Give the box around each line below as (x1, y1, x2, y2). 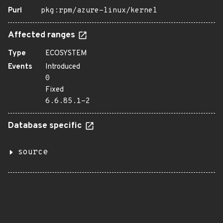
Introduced (45, 62, 80, 72)
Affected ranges (8, 30, 77, 41)
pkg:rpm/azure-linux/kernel (41, 6, 157, 15)
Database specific (8, 120, 84, 131)
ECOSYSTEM (45, 49, 87, 58)
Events (8, 62, 32, 72)
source (18, 147, 48, 157)
